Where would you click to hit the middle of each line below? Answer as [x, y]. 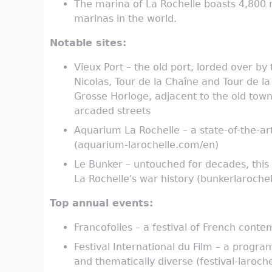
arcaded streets [112, 111]
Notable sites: [88, 43]
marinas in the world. [125, 19]
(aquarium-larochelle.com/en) [146, 145]
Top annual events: [101, 203]
